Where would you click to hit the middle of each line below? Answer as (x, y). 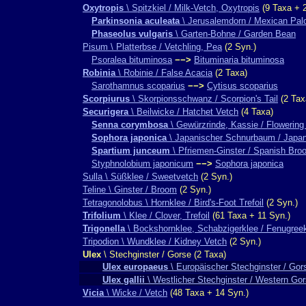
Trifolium (102, 215)
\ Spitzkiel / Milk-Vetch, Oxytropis (192, 8)
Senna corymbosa (130, 125)
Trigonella (104, 228)
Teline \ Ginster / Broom (130, 190)
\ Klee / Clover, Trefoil (165, 215)
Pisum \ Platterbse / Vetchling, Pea (152, 47)
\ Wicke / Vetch (136, 293)
